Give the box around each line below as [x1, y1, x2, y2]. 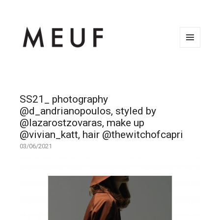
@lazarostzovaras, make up [20, 117, 144, 129]
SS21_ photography [20, 93, 108, 105]
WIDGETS [180, 64, 208, 73]
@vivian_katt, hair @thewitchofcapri [20, 129, 183, 140]
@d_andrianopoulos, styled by [20, 105, 156, 117]
